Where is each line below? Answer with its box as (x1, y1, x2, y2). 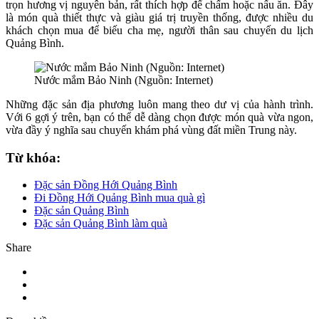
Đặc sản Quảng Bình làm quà (34, 217, 167, 230)
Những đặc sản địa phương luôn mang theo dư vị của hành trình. (6, 98, 313, 110)
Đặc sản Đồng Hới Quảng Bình (34, 179, 177, 192)
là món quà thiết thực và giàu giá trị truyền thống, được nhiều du (6, 11, 313, 23)
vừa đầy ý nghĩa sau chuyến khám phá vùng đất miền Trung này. (6, 123, 297, 136)
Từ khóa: (6, 150, 61, 165)
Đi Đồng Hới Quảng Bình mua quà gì (34, 192, 205, 204)
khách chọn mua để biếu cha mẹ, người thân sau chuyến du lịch (6, 23, 313, 36)
